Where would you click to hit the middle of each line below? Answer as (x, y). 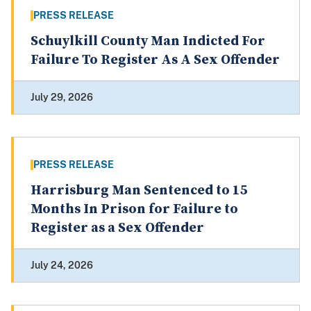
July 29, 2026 (62, 98)
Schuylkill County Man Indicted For (148, 42)
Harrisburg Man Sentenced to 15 (139, 191)
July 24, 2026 (62, 266)
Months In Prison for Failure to (134, 210)
